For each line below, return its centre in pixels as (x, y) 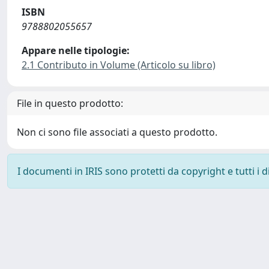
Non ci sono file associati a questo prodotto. (117, 132)
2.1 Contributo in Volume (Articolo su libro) (119, 65)
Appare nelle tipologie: (76, 50)
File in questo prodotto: (70, 103)
